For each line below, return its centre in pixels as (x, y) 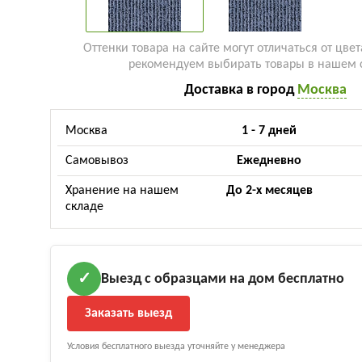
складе (84, 207)
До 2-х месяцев (269, 191)
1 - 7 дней (269, 131)
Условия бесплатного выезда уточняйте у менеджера (176, 347)
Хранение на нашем (122, 191)
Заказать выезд (128, 314)
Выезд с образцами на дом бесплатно (223, 279)
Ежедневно (269, 161)
